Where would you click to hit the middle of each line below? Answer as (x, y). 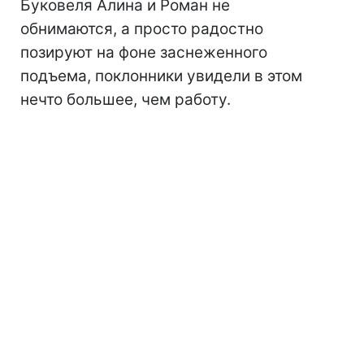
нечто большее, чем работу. (126, 100)
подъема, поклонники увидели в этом (161, 76)
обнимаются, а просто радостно (142, 29)
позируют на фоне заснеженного (144, 53)
